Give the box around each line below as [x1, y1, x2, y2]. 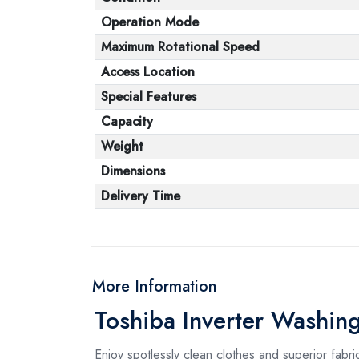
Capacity [101, 111, 153, 131]
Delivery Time [101, 186, 180, 205]
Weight [101, 136, 143, 155]
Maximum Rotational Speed [101, 37, 260, 56]
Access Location [101, 62, 195, 81]
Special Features [101, 87, 196, 106]
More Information [92, 274, 217, 298]
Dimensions [101, 161, 165, 180]
